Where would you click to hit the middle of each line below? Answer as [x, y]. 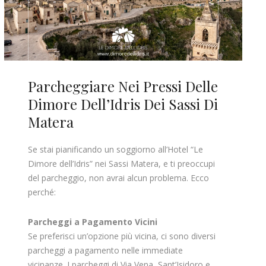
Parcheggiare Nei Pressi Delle [123, 86]
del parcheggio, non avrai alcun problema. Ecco [118, 178]
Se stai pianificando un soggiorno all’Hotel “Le [115, 149]
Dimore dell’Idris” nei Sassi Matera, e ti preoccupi [121, 163]
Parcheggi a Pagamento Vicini [92, 221]
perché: [42, 192]
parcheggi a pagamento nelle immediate [105, 250]
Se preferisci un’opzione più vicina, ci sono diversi [121, 236]
